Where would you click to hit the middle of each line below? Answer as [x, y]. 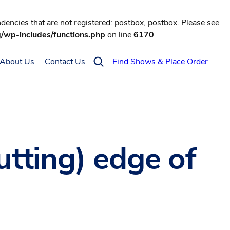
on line [119, 35]
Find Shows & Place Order [160, 62]
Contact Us [65, 62]
